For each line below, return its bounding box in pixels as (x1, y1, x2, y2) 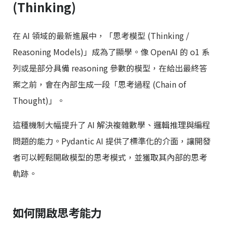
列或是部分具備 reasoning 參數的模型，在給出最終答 (13, 62, 207, 74)
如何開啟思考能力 (13, 204, 102, 220)
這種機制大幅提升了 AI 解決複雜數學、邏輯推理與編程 (13, 119, 210, 131)
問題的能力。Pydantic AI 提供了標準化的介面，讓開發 (13, 135, 211, 147)
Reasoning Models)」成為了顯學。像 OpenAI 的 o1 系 (13, 46, 210, 58)
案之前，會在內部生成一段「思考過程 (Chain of (13, 78, 186, 90)
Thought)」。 (13, 94, 65, 106)
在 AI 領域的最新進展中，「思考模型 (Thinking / (13, 29, 189, 42)
